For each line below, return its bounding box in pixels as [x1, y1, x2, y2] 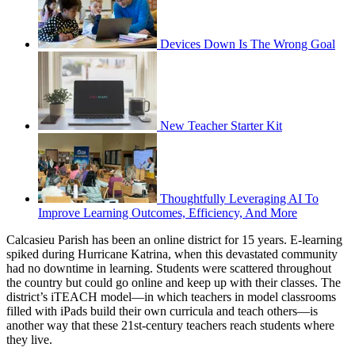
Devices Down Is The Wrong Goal [160, 36, 335, 51]
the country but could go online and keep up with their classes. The [6, 275, 341, 289]
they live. [6, 332, 52, 346]
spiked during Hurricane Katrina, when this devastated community [6, 246, 338, 261]
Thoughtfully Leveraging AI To [160, 191, 319, 205]
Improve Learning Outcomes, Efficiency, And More [38, 205, 297, 219]
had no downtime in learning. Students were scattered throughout [6, 261, 331, 275]
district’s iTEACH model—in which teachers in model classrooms [6, 289, 336, 303]
